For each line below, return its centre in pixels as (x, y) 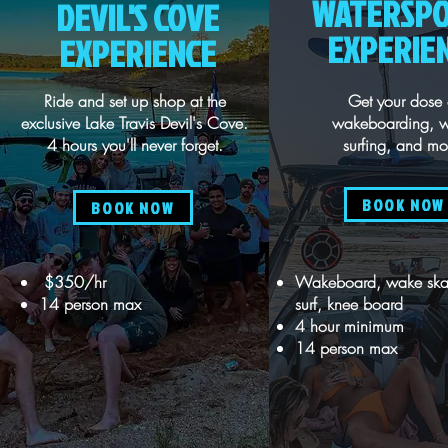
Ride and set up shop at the (134, 101)
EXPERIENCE (138, 53)
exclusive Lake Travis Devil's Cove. (135, 123)
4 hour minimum (350, 326)
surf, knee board (349, 304)
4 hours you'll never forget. (134, 145)
